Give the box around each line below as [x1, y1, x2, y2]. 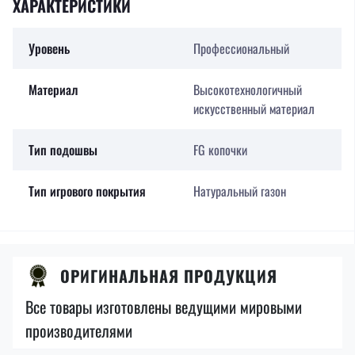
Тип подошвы [29, 140, 97, 159]
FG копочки [193, 140, 247, 159]
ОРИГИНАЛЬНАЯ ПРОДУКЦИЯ [60, 264, 277, 288]
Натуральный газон [193, 181, 286, 200]
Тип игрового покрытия [29, 181, 146, 200]
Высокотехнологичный [193, 80, 302, 99]
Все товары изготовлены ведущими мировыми [25, 295, 302, 319]
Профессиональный [193, 39, 289, 58]
